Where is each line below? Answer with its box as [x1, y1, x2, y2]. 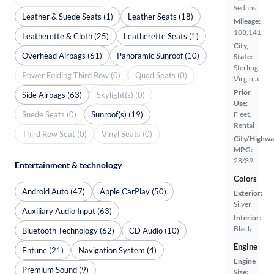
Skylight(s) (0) [97, 89, 145, 100]
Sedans [234, 2, 256, 12]
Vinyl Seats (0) [102, 128, 152, 139]
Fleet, [234, 109, 251, 119]
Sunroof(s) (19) [91, 109, 143, 119]
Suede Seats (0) [22, 109, 76, 119]
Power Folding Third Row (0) [22, 70, 120, 80]
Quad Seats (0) [135, 70, 187, 80]
